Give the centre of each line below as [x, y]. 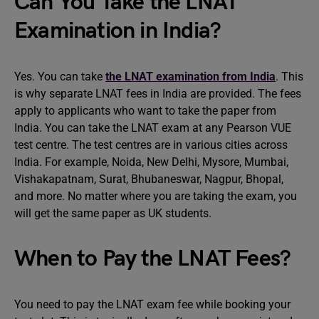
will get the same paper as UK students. [113, 213]
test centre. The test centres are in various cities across [151, 145]
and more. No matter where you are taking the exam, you [156, 196]
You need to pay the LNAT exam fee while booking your [152, 304]
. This [289, 77]
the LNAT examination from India [190, 77]
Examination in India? [118, 31]
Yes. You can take [60, 77]
